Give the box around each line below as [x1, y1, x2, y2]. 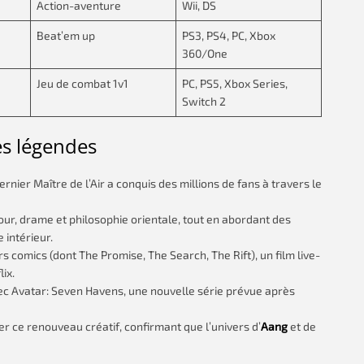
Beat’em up [37, 28, 95, 42]
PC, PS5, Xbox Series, [182, 76, 288, 90]
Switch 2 [182, 94, 226, 108]
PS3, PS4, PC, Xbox [182, 28, 275, 42]
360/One [182, 46, 227, 60]
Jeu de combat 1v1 [37, 76, 128, 90]
